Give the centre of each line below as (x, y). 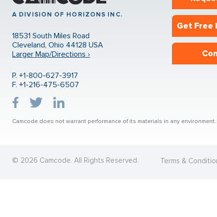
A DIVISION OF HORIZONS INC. (67, 15)
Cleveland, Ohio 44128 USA (58, 45)
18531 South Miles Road (51, 36)
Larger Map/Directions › (51, 54)
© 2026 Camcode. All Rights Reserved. (75, 160)
